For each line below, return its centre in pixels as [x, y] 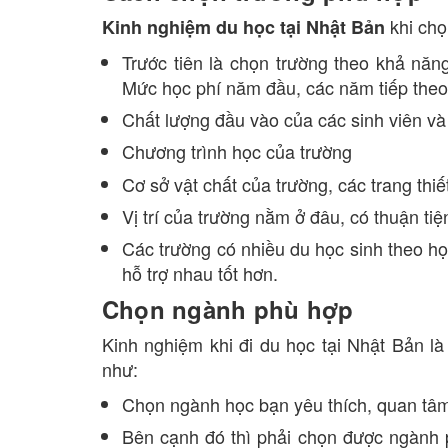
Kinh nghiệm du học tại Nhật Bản [243, 27]
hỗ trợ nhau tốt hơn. [202, 272]
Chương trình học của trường [237, 151]
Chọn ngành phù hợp [228, 308]
